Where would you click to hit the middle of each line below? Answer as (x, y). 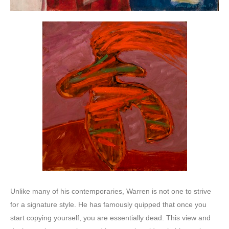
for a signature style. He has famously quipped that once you (108, 204)
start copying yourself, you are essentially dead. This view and (110, 217)
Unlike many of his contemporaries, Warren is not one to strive (111, 191)
